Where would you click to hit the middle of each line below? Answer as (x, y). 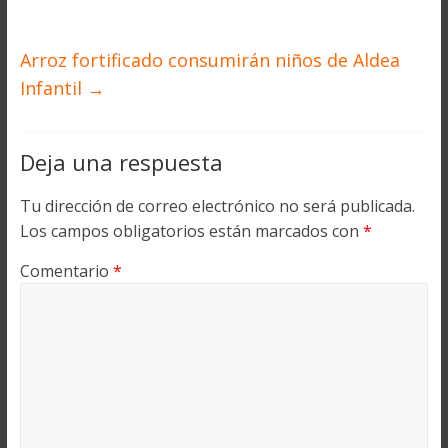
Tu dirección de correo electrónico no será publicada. (217, 206)
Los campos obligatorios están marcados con (191, 231)
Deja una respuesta (121, 162)
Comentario (66, 271)
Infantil (53, 88)
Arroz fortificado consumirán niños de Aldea (209, 60)
